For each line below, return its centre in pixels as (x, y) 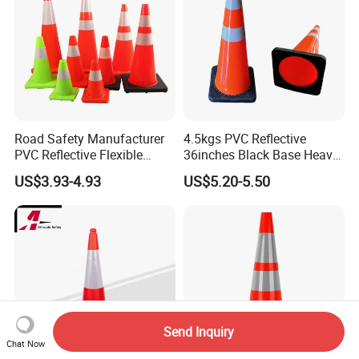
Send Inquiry (198, 331)
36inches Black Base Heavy (261, 154)
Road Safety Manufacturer (90, 138)
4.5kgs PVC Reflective (244, 138)
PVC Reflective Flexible (79, 154)
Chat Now (25, 343)
